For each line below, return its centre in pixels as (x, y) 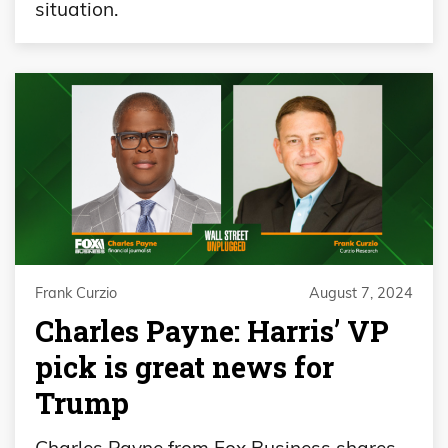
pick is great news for (184, 366)
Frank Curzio (76, 292)
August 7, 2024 (361, 292)
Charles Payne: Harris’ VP (212, 330)
